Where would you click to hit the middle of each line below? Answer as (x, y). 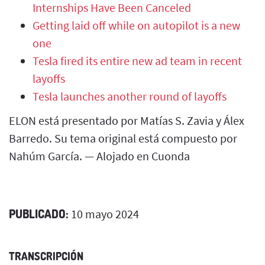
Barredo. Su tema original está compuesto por (123, 138)
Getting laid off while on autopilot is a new (136, 25)
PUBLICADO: (39, 213)
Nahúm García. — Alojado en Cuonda (99, 156)
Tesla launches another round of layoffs (130, 96)
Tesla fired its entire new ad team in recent (137, 60)
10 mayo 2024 (104, 214)
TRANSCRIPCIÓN (46, 256)
